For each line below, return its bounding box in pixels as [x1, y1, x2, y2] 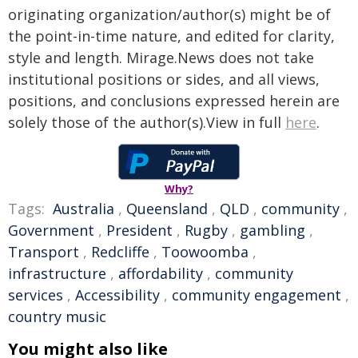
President [106, 221, 173, 240]
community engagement [172, 285, 341, 304]
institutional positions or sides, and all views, [8, 70, 320, 89]
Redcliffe [91, 242, 149, 261]
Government [8, 221, 94, 240]
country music [8, 307, 106, 326]
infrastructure [8, 264, 106, 283]
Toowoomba [161, 242, 249, 261]
